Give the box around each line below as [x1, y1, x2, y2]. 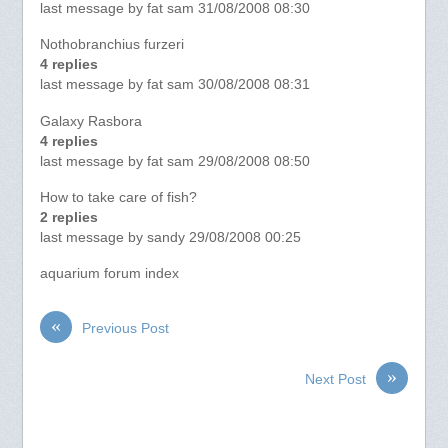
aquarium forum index [39, 266, 179, 282]
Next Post [305, 372, 367, 388]
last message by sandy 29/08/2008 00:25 [39, 230, 301, 246]
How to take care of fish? [39, 190, 197, 206]
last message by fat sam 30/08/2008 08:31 [39, 77, 310, 93]
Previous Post [81, 321, 169, 337]
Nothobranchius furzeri [39, 37, 184, 53]
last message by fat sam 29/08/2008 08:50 [39, 153, 310, 169]
